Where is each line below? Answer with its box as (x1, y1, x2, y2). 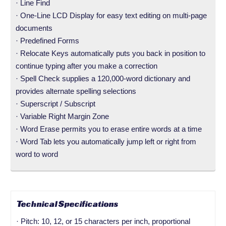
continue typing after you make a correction (16, 62, 158, 71)
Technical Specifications (16, 199, 119, 210)
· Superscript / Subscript (16, 99, 96, 108)
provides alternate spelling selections (16, 87, 137, 96)
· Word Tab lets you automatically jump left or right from (16, 137, 197, 146)
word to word (16, 150, 59, 159)
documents (16, 24, 53, 33)
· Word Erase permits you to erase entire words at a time (16, 125, 202, 134)
